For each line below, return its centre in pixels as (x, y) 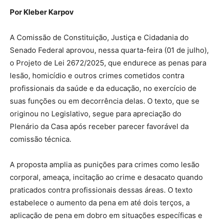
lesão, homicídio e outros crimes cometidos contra (97, 76)
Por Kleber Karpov (42, 12)
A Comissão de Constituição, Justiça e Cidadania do (99, 38)
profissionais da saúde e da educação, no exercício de (103, 88)
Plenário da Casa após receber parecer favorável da (99, 127)
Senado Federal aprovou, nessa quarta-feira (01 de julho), (109, 50)
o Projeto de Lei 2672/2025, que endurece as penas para (108, 63)
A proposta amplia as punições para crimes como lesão (105, 165)
